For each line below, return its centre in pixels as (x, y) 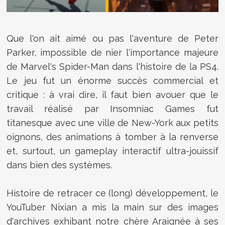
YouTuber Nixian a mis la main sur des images (113, 207)
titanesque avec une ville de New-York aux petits (113, 123)
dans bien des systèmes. (61, 165)
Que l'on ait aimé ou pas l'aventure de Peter (113, 38)
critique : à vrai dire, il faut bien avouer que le (113, 94)
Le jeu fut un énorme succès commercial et (113, 80)
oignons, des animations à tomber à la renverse (113, 137)
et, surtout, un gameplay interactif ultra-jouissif (113, 151)
